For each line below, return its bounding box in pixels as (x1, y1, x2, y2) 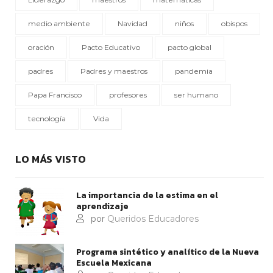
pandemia (175, 66, 213, 76)
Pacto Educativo (82, 42, 140, 52)
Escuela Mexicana (76, 256, 152, 269)
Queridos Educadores (107, 213, 199, 224)
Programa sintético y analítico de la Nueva (76, 245, 259, 258)
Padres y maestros (80, 66, 147, 76)
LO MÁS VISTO (15, 151, 86, 167)
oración (28, 42, 54, 52)
